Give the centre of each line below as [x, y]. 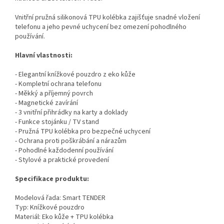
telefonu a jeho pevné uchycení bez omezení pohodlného [101, 27]
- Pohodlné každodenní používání [64, 151]
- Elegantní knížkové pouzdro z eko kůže [75, 75]
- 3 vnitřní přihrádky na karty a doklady [71, 113]
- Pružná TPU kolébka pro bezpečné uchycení [83, 132]
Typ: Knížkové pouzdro [50, 208]
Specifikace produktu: [52, 179]
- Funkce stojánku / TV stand [57, 122]
